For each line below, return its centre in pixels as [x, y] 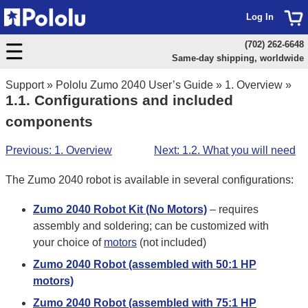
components [49, 121]
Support [25, 85]
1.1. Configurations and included [119, 100]
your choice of [68, 242]
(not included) [172, 242]
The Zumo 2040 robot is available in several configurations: [150, 179]
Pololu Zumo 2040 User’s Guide [134, 85]
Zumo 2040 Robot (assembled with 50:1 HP [145, 264]
